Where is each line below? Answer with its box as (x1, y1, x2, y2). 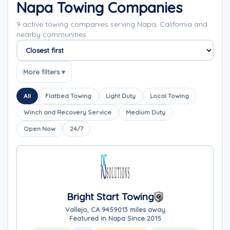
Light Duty (106, 92, 136, 100)
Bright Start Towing (67, 190, 154, 203)
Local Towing (150, 92, 189, 100)
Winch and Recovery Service (24, 108, 111, 116)
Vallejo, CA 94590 (65, 205, 122, 214)
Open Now (24, 125, 55, 132)
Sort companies (16, 61, 76, 72)
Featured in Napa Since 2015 (69, 214, 161, 222)
